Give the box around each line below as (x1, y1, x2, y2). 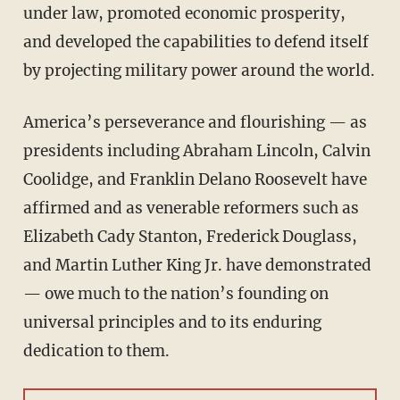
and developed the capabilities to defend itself (22, 32, 369, 53)
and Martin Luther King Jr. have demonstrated (22, 255, 371, 276)
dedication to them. (22, 341, 170, 362)
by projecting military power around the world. (22, 61, 375, 81)
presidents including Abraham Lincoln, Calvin (22, 141, 371, 162)
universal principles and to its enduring (22, 312, 321, 333)
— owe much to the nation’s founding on (22, 284, 329, 304)
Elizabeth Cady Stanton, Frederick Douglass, (22, 227, 357, 247)
